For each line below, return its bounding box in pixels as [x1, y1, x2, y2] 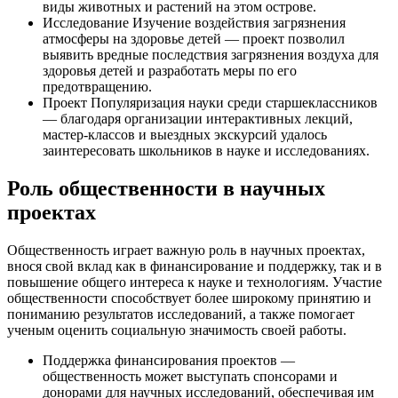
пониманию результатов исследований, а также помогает [7, 306, 354, 322]
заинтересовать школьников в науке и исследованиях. [43, 143, 370, 159]
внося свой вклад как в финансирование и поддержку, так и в [7, 259, 382, 275]
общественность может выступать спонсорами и [43, 369, 338, 385]
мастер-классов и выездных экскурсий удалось [43, 127, 327, 143]
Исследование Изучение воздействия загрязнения [43, 15, 346, 31]
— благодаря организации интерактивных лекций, [43, 111, 353, 127]
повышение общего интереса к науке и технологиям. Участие [7, 275, 382, 291]
